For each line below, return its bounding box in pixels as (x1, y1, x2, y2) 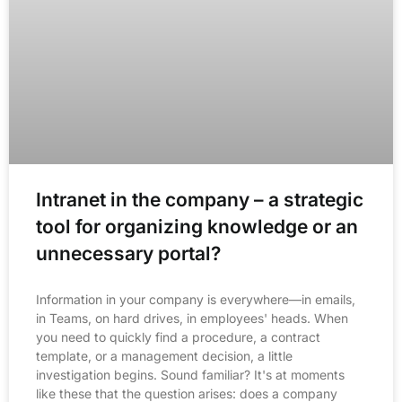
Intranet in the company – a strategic (36, 188, 363, 211)
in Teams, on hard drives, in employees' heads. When (36, 310, 348, 326)
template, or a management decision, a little (36, 347, 293, 363)
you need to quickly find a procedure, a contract (36, 328, 320, 345)
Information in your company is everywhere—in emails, (36, 291, 355, 307)
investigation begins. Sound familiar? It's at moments (36, 366, 345, 382)
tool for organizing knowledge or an (36, 214, 358, 238)
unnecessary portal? (36, 241, 221, 265)
